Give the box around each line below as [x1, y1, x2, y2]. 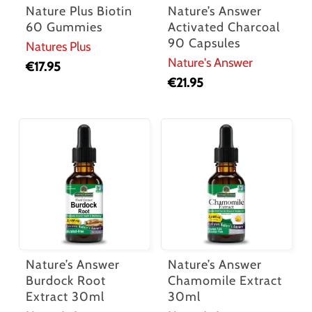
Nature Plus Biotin [25, 3, 132, 19]
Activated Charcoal [168, 19, 281, 36]
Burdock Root [25, 273, 106, 289]
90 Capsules [168, 36, 241, 52]
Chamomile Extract [168, 273, 283, 289]
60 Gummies [25, 19, 102, 36]
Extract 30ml [25, 289, 104, 305]
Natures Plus [25, 39, 91, 55]
